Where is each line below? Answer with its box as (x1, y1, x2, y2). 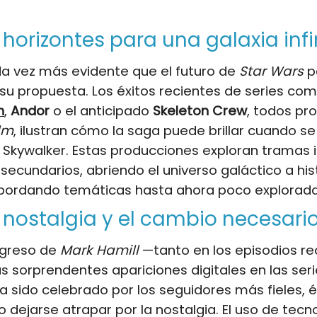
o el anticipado (50, 102, 153, 120)
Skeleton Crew (153, 102, 247, 120)
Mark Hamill (60, 241, 139, 260)
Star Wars (239, 62, 304, 81)
